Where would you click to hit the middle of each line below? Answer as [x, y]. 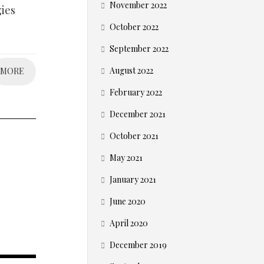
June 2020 [128, 201]
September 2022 [139, 49]
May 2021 [126, 158]
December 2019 [138, 245]
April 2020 [129, 223]
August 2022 [131, 70]
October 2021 [134, 136]
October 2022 [134, 27]
